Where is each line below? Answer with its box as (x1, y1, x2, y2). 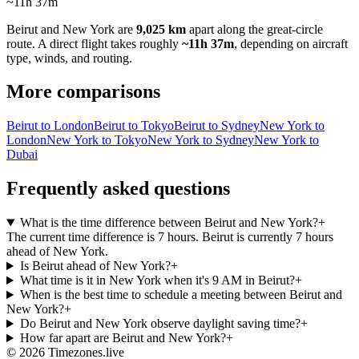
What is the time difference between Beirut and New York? (19, 216, 318, 230)
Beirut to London (6, 119, 94, 133)
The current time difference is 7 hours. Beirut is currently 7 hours (6, 230, 333, 244)
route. (6, 36, 35, 50)
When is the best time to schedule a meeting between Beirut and (19, 288, 342, 302)
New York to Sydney (147, 133, 254, 147)
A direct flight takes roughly (38, 36, 179, 50)
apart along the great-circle (189, 22, 323, 36)
